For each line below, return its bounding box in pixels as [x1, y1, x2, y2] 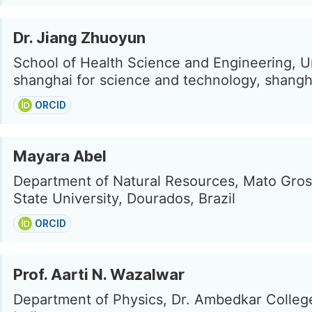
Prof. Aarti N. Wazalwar [13, 265, 185, 283]
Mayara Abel [13, 147, 107, 165]
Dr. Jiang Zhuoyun [13, 29, 146, 47]
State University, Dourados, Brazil [13, 190, 235, 207]
